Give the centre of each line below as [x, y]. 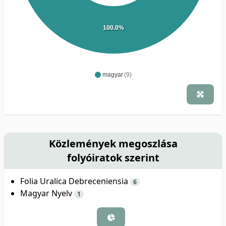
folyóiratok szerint [113, 157]
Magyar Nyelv [47, 193]
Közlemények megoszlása [113, 143]
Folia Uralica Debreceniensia [75, 181]
